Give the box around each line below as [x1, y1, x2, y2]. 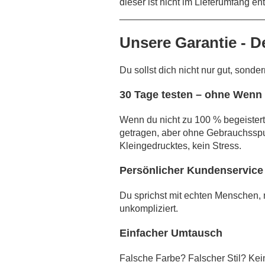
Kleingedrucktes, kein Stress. [119, 141, 244, 151]
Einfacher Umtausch [119, 227, 222, 239]
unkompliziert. [119, 203, 180, 214]
